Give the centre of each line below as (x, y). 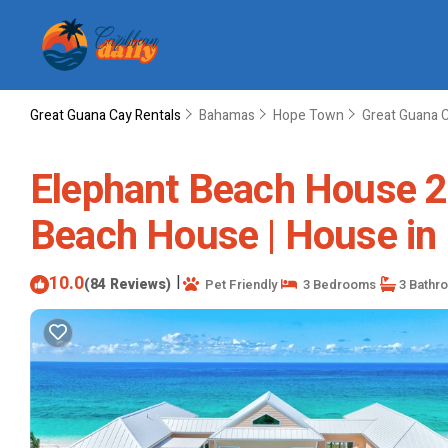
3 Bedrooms (336, 284)
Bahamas (227, 115)
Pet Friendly (238, 284)
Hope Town (308, 115)
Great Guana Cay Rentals (107, 115)
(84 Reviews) (127, 284)
